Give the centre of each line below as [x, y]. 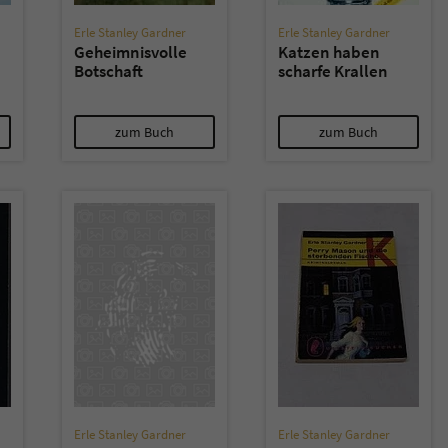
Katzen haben [329, 52]
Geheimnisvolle [130, 52]
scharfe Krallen [333, 71]
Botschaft [108, 71]
